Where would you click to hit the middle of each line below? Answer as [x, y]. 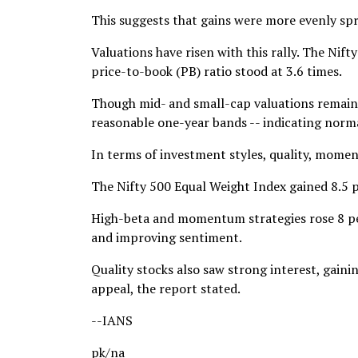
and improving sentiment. [167, 237]
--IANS [112, 320]
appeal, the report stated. [166, 288]
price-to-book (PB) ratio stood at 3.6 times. [217, 71]
